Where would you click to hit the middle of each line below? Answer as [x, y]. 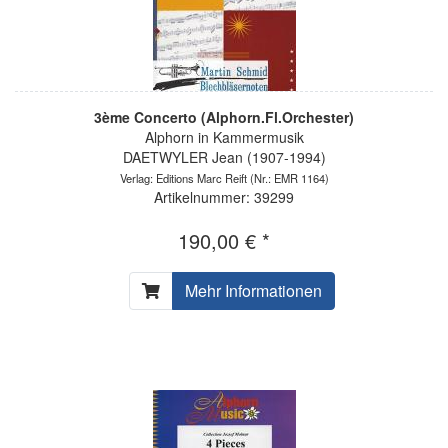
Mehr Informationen [253, 290]
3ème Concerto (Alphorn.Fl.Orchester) [224, 116]
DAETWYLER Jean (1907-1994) [224, 156]
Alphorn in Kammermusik [224, 136]
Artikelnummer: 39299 [224, 196]
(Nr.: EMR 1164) [287, 177]
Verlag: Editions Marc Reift [183, 177]
